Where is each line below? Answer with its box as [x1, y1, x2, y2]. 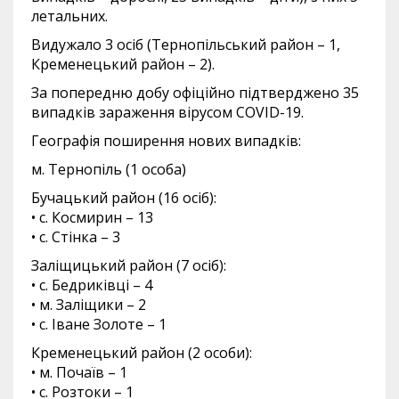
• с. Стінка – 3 [31, 226, 120, 247]
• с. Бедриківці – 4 [31, 274, 152, 295]
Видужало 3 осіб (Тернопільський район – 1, [31, 34, 340, 54]
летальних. [31, 5, 108, 26]
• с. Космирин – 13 [31, 207, 153, 227]
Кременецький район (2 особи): [31, 342, 252, 362]
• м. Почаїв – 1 [31, 362, 127, 382]
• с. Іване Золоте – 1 [31, 313, 167, 334]
